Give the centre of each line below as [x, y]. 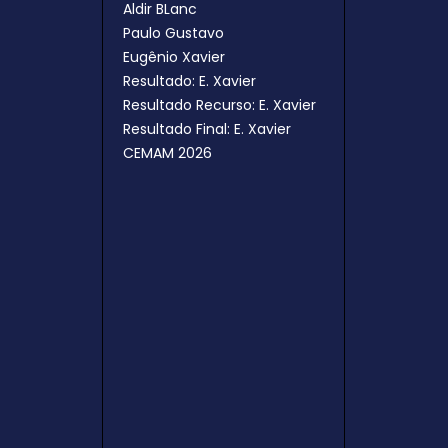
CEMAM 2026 [168, 153]
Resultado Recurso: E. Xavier [220, 105]
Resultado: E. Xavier [190, 81]
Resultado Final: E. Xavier [207, 129]
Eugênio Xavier [174, 57]
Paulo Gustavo [174, 33]
